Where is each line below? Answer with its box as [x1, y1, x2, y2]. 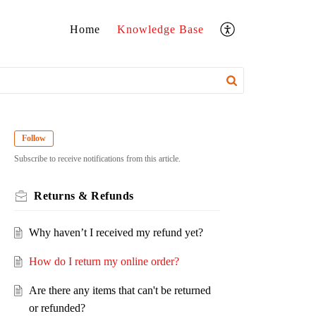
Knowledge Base [117, 23, 204, 36]
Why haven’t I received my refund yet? [28, 226, 203, 239]
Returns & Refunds [34, 190, 134, 202]
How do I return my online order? [28, 255, 179, 268]
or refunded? [28, 302, 85, 315]
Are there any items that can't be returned [28, 284, 211, 297]
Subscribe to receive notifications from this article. [14, 154, 181, 164]
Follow [22, 133, 46, 143]
